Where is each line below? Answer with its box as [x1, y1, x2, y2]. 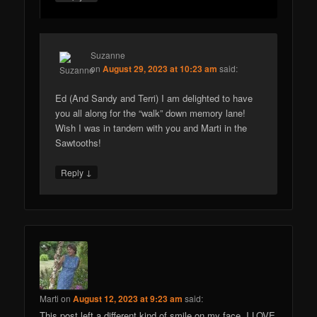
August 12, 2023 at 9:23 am [73, 292, 183, 305]
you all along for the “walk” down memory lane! [55, 105, 246, 120]
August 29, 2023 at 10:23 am [103, 62, 218, 75]
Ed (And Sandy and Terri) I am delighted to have [55, 91, 253, 105]
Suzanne [91, 48, 126, 61]
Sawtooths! [55, 135, 102, 149]
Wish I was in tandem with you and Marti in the [55, 120, 248, 134]
